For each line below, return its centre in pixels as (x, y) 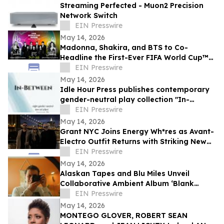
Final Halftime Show (96, 68)
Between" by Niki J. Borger (109, 110)
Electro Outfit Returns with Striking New (133, 142)
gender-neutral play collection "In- (125, 100)
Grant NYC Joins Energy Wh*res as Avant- (137, 132)
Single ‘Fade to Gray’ (99, 152)
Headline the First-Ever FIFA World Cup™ (103, 58)
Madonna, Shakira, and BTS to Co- (124, 48)
